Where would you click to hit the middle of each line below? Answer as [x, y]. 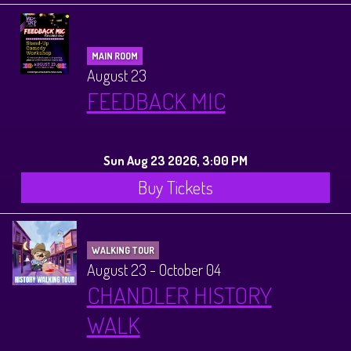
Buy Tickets [175, 188]
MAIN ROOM [114, 56]
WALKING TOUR [123, 251]
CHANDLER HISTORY [179, 295]
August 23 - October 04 [154, 270]
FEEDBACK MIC [156, 101]
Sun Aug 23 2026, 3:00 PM [175, 161]
